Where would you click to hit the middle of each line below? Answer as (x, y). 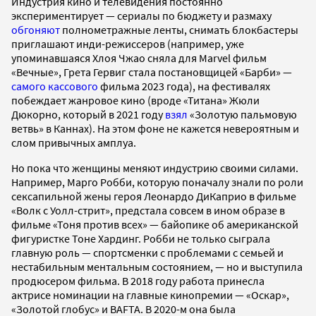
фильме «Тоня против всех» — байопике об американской (155, 225)
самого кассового (55, 86)
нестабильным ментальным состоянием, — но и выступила (157, 267)
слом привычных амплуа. (74, 143)
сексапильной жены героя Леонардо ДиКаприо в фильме (154, 196)
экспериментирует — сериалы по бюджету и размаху (141, 16)
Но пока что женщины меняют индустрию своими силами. (155, 168)
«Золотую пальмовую (242, 115)
